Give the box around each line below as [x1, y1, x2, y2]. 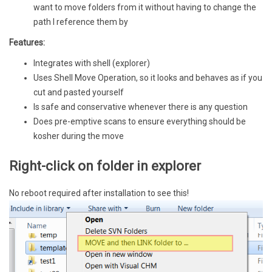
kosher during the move [33, 131, 124, 141]
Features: [9, 37, 45, 47]
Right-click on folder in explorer [9, 158, 201, 174]
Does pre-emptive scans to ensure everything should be [33, 116, 246, 126]
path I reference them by [33, 16, 128, 27]
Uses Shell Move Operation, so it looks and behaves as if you [33, 72, 262, 83]
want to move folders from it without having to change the [33, 2, 256, 12]
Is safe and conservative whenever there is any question [33, 101, 248, 112]
